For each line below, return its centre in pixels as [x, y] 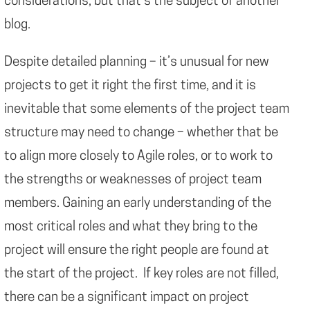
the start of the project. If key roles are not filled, [142, 275]
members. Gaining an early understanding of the [138, 204]
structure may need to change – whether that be [141, 134]
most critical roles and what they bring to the [131, 228]
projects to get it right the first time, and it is [130, 86]
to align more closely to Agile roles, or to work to [138, 157]
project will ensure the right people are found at [137, 251]
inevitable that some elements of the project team [147, 110]
